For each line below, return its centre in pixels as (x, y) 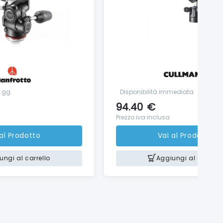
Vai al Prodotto (185, 136)
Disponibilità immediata (157, 92)
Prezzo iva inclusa (143, 117)
